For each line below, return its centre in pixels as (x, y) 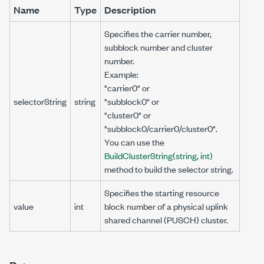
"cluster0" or (128, 115)
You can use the (134, 142)
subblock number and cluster (159, 47)
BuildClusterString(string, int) (159, 155)
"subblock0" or (132, 101)
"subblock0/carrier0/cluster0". (161, 128)
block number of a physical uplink (166, 206)
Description (130, 10)
